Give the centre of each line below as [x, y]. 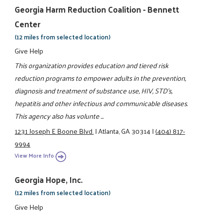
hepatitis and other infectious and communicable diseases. [101, 103]
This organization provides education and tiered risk [92, 65]
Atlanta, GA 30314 [125, 131]
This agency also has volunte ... [59, 116]
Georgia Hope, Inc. [49, 180]
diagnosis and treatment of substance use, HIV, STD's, [94, 91]
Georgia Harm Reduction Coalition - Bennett [97, 9]
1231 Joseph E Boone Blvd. [54, 131]
